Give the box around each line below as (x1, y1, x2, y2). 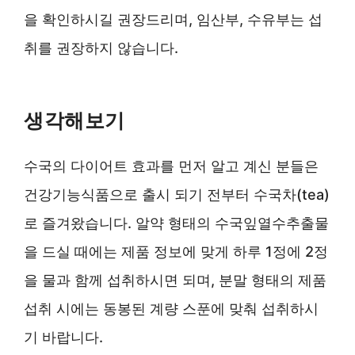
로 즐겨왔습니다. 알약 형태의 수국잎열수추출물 (24, 215, 329, 231)
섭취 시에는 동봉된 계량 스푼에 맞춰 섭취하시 (24, 300, 319, 317)
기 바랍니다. (24, 329, 103, 345)
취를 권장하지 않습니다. (24, 40, 178, 56)
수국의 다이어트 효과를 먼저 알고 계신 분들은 (24, 158, 319, 174)
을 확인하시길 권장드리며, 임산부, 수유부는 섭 (24, 11, 323, 28)
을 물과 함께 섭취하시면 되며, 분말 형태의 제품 (24, 272, 326, 288)
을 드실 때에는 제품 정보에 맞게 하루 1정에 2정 (24, 243, 328, 260)
